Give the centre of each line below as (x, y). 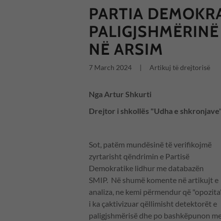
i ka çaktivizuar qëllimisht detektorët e (153, 204)
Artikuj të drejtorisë (180, 68)
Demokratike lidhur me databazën (146, 168)
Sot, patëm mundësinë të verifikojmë (150, 145)
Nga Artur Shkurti (120, 94)
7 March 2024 (110, 68)
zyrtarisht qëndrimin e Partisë (139, 156)
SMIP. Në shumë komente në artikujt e (154, 180)
